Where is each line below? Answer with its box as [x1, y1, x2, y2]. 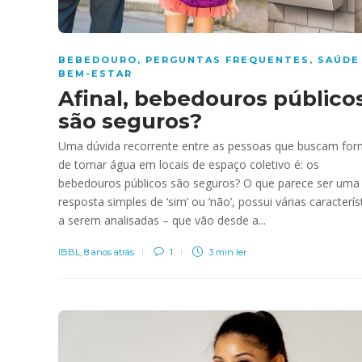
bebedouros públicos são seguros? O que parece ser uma [58, 175, 360, 191]
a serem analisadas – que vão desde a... [58, 212, 266, 228]
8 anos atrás [84, 246, 134, 258]
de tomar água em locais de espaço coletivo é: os [58, 156, 319, 172]
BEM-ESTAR [58, 67, 133, 79]
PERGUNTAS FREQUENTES [145, 53, 309, 65]
